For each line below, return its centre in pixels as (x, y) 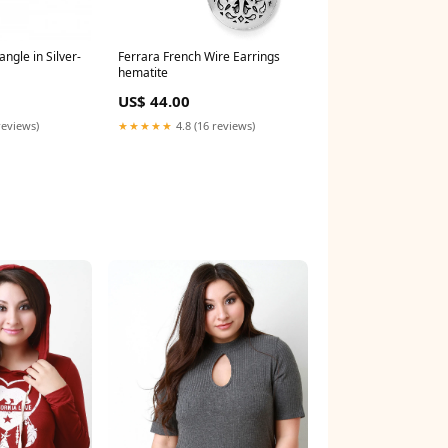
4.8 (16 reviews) (214, 125)
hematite (143, 72)
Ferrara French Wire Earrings (199, 56)
